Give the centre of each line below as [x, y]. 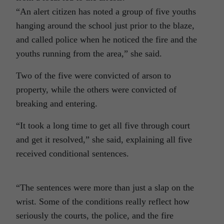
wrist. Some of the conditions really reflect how [103, 201]
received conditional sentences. [72, 153]
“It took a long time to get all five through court [103, 125]
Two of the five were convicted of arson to [93, 75]
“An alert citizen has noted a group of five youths [106, 11]
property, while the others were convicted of [96, 89]
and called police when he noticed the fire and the [106, 39]
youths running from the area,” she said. [89, 53]
